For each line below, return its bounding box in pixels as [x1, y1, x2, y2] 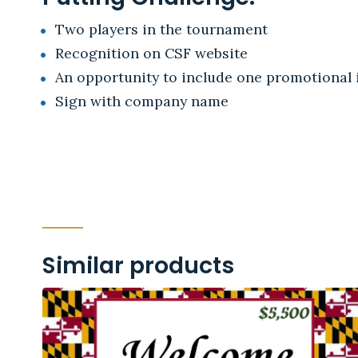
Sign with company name [54, 91, 229, 110]
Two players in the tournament [54, 19, 268, 38]
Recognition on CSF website [54, 43, 248, 62]
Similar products [42, 249, 235, 281]
